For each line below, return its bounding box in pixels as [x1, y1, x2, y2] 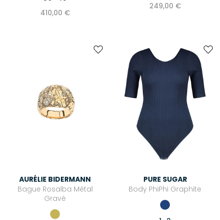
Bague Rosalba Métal [17, 184, 93, 194]
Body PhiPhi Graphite [129, 184, 201, 194]
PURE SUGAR [143, 174, 187, 185]
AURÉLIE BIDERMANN [19, 174, 91, 185]
